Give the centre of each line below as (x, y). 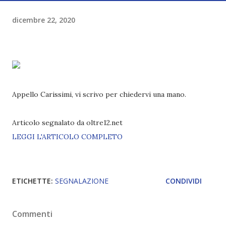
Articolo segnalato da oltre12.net (67, 123)
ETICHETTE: (33, 181)
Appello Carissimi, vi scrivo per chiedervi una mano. (99, 94)
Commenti (32, 214)
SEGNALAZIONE (82, 181)
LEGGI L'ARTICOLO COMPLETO (67, 137)
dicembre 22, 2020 (44, 20)
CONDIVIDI (184, 181)
